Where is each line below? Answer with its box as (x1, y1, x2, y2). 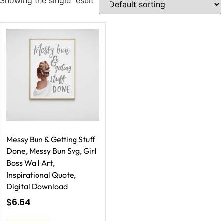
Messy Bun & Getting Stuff (6, 134, 95, 144)
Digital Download (6, 181, 68, 191)
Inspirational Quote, (6, 169, 76, 180)
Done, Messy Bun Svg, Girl (6, 146, 97, 156)
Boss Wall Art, (6, 157, 55, 168)
